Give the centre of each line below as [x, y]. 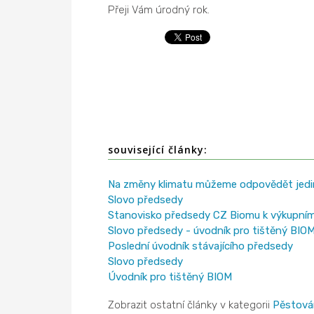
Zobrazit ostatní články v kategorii [190, 305]
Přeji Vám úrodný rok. [158, 10]
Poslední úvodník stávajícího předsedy [200, 246]
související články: [157, 150]
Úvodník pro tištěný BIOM [170, 277]
